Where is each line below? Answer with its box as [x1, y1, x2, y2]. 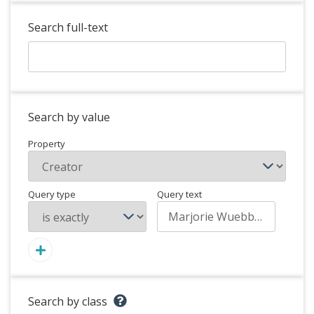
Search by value [28, 109, 110, 125]
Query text [157, 188, 202, 200]
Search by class [28, 294, 107, 309]
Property [28, 137, 65, 150]
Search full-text [28, 20, 108, 35]
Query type [28, 188, 76, 200]
